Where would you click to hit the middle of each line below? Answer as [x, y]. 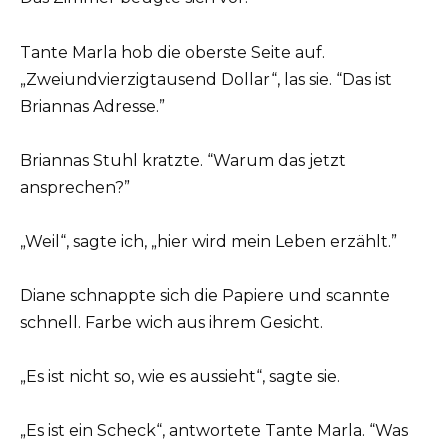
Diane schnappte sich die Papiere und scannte [205, 296]
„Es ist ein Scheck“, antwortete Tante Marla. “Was [214, 431]
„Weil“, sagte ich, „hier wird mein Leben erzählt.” [208, 241]
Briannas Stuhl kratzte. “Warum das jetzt [183, 160]
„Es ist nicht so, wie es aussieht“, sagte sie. [180, 377]
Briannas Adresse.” [92, 106]
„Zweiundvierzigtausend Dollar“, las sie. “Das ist [206, 79]
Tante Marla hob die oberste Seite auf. [172, 52]
